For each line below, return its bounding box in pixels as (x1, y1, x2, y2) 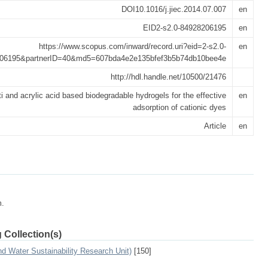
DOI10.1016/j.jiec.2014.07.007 (121, 5, 226, 14)
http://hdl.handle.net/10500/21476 (111, 72, 226, 81)
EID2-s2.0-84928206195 (143, 23, 226, 32)
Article (204, 121, 226, 130)
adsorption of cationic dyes (133, 103, 226, 112)
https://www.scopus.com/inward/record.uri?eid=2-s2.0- (39, 42, 226, 51)
